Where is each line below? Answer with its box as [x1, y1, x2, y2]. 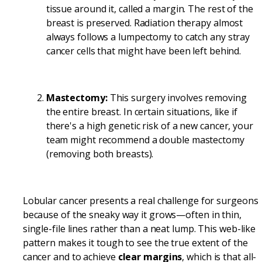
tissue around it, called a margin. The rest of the [46, 2, 253, 15]
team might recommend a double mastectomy [46, 133, 244, 146]
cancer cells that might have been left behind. [46, 44, 242, 57]
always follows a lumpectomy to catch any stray [46, 30, 250, 43]
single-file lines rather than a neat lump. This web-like [22, 222, 256, 235]
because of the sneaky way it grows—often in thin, [22, 208, 242, 221]
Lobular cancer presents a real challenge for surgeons [22, 194, 258, 207]
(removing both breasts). [46, 147, 154, 160]
